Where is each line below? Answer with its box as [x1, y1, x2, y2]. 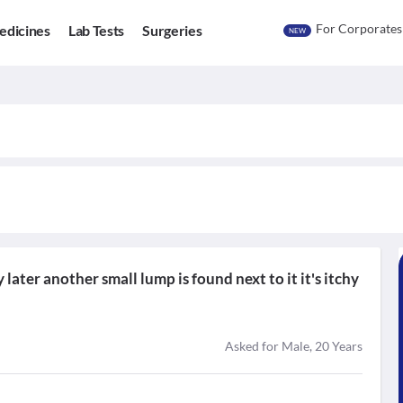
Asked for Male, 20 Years [224, 338, 363, 354]
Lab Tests [67, 22, 125, 40]
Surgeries [142, 22, 202, 40]
